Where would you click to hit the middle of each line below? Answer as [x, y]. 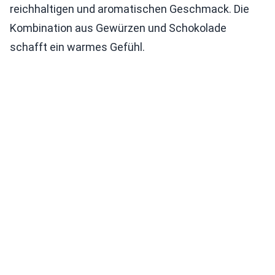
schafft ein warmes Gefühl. [77, 47]
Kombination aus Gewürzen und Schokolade [118, 28]
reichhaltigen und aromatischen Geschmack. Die [130, 9]
